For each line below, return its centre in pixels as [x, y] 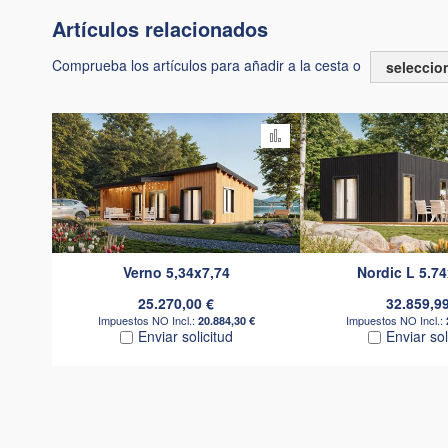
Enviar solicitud [185, 335]
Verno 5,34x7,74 [176, 271]
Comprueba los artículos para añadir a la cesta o [208, 64]
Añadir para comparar [358, 132]
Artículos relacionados [160, 29]
